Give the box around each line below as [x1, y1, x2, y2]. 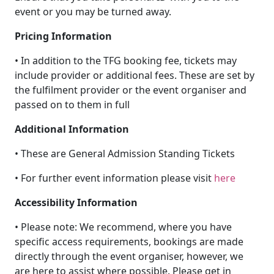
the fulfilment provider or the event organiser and [15, 83, 246, 97]
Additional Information [15, 122, 129, 136]
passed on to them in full [15, 98, 130, 111]
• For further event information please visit [15, 171, 214, 185]
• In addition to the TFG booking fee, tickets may [15, 54, 237, 67]
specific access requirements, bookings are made [15, 235, 243, 248]
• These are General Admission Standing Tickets [15, 147, 235, 160]
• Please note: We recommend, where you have [15, 220, 232, 234]
